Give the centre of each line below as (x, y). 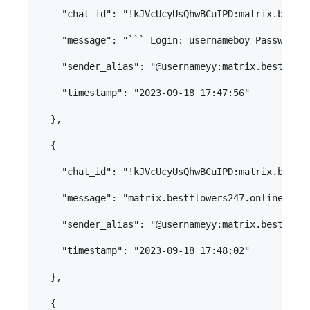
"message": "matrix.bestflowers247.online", (167, 198)
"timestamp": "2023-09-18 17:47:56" (145, 92)
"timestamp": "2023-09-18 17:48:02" (145, 250)
